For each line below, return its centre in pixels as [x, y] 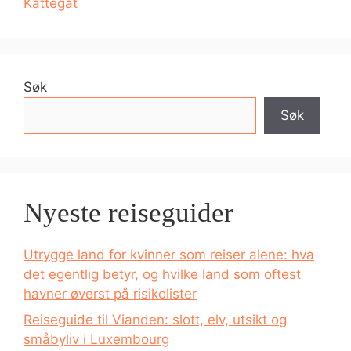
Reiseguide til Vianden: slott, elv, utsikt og [155, 320]
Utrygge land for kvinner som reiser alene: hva [169, 254]
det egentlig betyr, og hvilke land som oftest [162, 274]
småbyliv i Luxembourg [96, 339]
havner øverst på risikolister [110, 293]
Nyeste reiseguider [128, 212]
